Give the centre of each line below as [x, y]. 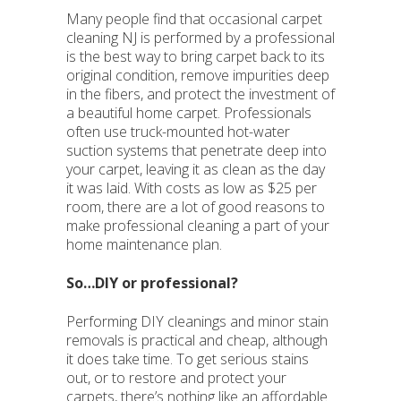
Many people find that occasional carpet [194, 19]
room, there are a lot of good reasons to [196, 207]
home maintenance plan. [146, 244]
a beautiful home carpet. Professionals [189, 113]
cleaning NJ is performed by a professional [200, 38]
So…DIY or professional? [152, 283]
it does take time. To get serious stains [188, 359]
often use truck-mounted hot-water [178, 132]
